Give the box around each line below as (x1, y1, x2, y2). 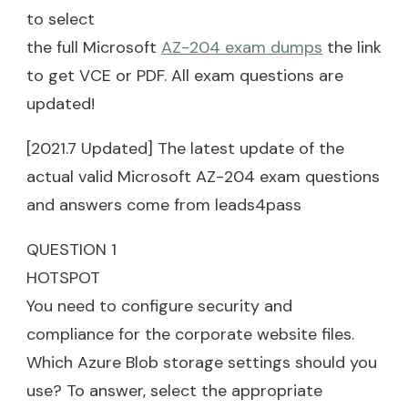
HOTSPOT (26, 266, 100, 289)
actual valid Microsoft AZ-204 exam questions (26, 165, 380, 188)
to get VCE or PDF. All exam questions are (26, 64, 343, 87)
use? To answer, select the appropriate (26, 379, 322, 402)
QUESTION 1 (26, 238, 117, 260)
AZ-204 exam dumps (161, 36, 322, 58)
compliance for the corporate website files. (26, 322, 354, 345)
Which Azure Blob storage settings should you (26, 351, 377, 373)
